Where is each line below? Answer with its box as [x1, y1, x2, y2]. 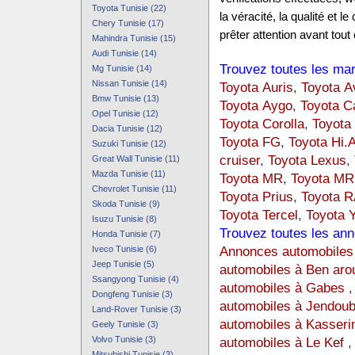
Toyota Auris [219, 79, 293, 95]
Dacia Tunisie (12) [91, 124, 162, 133]
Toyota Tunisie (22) [91, 3, 166, 13]
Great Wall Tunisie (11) [91, 154, 180, 163]
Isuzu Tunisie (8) [91, 214, 157, 223]
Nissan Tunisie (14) [91, 78, 167, 88]
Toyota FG [219, 134, 281, 150]
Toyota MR [219, 170, 283, 186]
